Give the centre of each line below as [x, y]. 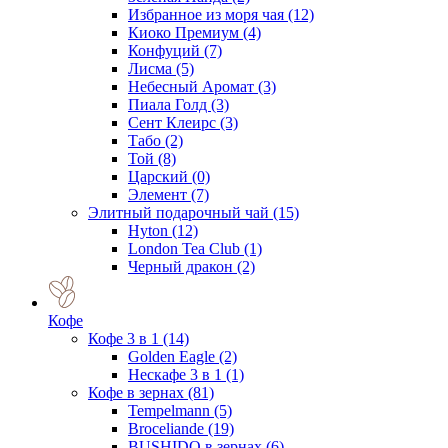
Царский [160, 176]
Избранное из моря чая [208, 14]
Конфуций [166, 50]
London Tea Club [186, 248]
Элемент [159, 194]
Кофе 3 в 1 [125, 338]
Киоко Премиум [185, 32]
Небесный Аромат [193, 86]
